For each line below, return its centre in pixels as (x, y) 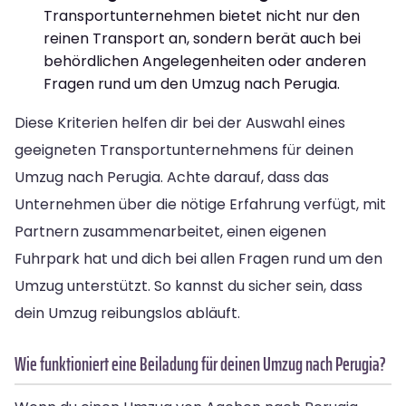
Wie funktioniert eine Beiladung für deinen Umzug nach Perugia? (200, 363)
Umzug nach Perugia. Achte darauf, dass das (172, 177)
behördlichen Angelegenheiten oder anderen (205, 61)
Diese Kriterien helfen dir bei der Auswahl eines (180, 122)
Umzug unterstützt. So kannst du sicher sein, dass (188, 285)
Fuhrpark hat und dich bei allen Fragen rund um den (198, 258)
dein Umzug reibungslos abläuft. (127, 313)
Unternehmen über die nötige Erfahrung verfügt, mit (200, 204)
